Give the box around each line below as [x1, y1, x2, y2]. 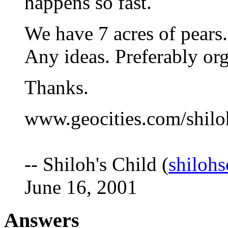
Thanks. [24, 76, 89, 98]
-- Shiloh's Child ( [24, 153, 168, 175]
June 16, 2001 [24, 176, 137, 198]
